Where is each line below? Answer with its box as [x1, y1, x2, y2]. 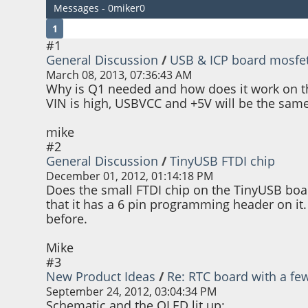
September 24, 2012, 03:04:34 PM [46, 284, 217, 300]
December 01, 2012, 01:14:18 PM [46, 168, 214, 184]
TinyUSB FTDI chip [170, 153, 276, 170]
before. [46, 210, 88, 228]
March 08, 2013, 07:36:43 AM [46, 67, 192, 83]
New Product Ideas [46, 268, 156, 285]
